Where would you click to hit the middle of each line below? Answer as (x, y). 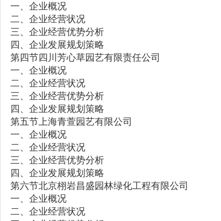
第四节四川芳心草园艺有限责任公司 (85, 57)
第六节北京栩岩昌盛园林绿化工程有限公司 (99, 186)
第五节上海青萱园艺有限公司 (71, 122)
